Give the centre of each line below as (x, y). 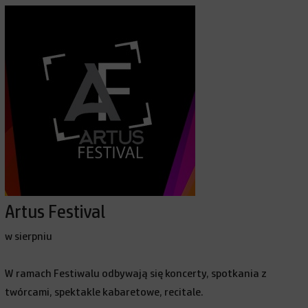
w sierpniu (29, 236)
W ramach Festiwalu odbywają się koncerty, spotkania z (136, 274)
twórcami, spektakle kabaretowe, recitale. (104, 292)
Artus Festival (55, 212)
